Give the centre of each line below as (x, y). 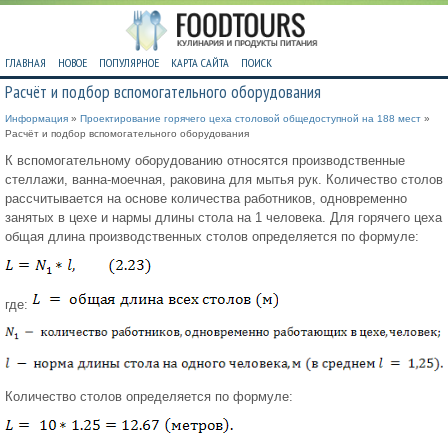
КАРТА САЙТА (200, 63)
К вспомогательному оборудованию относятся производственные (205, 161)
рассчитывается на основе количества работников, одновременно (206, 199)
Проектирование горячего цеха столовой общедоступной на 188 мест (250, 119)
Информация (36, 119)
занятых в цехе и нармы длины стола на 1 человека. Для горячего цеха (223, 218)
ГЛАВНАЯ (25, 63)
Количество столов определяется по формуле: (149, 396)
